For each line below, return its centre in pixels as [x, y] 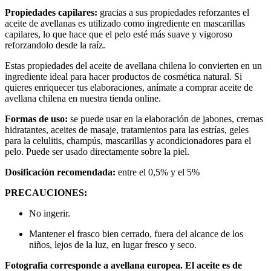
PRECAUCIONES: [46, 193]
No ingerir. [50, 214]
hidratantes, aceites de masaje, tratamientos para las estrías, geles [127, 130]
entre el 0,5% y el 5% [158, 172]
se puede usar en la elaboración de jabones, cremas [165, 119]
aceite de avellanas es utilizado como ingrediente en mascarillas [125, 24]
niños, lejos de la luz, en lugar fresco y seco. [113, 245]
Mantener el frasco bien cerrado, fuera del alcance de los [136, 234]
